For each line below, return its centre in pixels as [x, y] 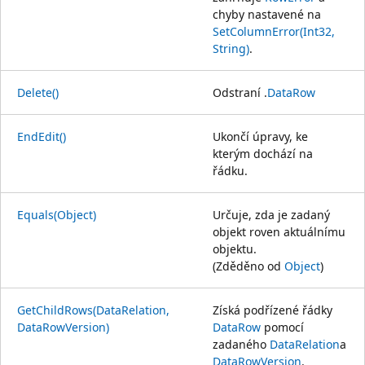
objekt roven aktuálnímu [279, 231]
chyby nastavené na [267, 14]
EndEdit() [42, 136]
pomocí [282, 327]
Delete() [38, 92]
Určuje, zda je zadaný [271, 214]
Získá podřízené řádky [273, 310]
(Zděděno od [248, 266]
